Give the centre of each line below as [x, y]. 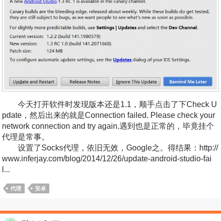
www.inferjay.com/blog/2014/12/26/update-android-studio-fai [107, 159]
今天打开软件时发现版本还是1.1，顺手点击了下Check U [110, 105]
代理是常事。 [26, 137]
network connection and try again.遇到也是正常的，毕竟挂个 [108, 126]
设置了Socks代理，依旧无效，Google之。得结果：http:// [110, 148]
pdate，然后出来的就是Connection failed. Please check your [109, 115]
